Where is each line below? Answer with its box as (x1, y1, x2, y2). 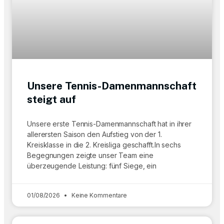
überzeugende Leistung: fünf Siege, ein (27, 161, 157, 170)
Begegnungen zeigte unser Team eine (27, 151, 153, 159)
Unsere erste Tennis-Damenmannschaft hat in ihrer (27, 119, 192, 128)
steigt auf (27, 93, 76, 105)
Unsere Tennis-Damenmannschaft (27, 79, 196, 92)
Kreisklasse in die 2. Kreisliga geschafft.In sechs (27, 140, 181, 149)
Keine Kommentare (69, 191, 127, 199)
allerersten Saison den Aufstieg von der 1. (27, 130, 162, 138)
